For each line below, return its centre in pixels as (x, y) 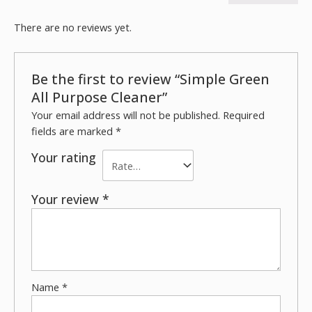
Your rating (64, 158)
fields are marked (74, 131)
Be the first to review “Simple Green (151, 79)
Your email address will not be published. (126, 115)
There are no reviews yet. (73, 28)
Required (244, 115)
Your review (67, 200)
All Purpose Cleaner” (100, 97)
